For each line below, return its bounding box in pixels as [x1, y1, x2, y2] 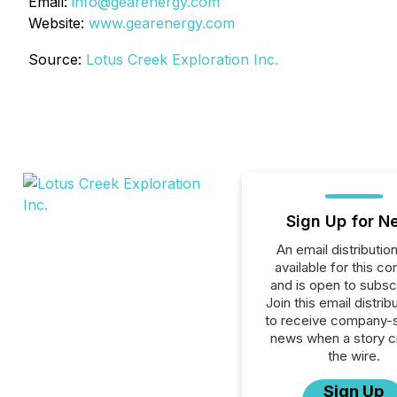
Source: [28, 51, 86, 68]
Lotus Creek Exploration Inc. [86, 51, 278, 68]
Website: [28, 14, 89, 32]
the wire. [327, 347, 380, 364]
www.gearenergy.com [89, 14, 235, 32]
